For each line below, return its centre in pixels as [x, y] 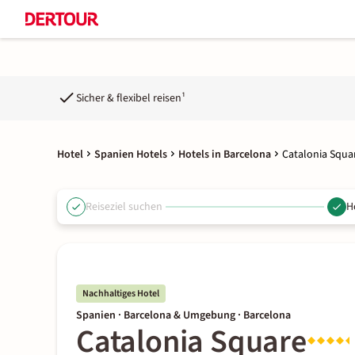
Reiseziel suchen [124, 206]
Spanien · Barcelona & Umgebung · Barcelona [183, 315]
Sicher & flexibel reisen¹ [131, 98]
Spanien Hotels [131, 155]
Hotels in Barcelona [225, 155]
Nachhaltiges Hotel [121, 294]
